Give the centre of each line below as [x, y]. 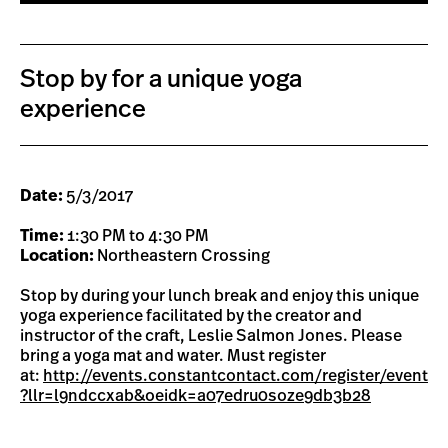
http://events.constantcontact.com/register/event [235, 376]
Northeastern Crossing [182, 256]
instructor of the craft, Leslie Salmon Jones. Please [211, 336]
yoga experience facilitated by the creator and [191, 316]
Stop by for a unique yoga [161, 79]
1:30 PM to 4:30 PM [138, 236]
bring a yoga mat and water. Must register [173, 356]
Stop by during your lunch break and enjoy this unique [219, 296]
